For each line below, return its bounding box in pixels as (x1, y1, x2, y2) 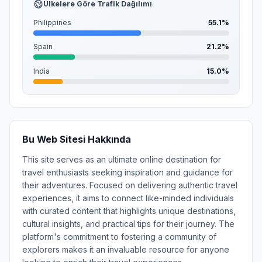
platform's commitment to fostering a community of (22, 231, 216, 242)
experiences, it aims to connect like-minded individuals (22, 192, 234, 203)
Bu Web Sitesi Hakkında (22, 134, 131, 145)
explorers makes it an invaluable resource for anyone (22, 244, 229, 254)
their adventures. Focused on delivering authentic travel (22, 180, 237, 190)
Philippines (33, 18, 71, 27)
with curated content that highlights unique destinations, (22, 205, 236, 216)
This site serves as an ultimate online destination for (22, 154, 221, 164)
